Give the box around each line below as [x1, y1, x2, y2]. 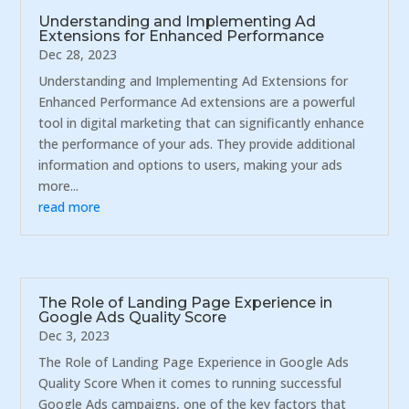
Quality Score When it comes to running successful [38, 374, 342, 393]
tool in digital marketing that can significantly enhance [38, 113, 365, 131]
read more [38, 197, 101, 215]
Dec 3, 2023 [38, 327, 110, 345]
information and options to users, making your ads [38, 155, 343, 173]
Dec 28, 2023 [38, 45, 118, 63]
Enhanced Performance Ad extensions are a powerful [38, 92, 356, 110]
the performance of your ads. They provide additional [38, 134, 356, 152]
